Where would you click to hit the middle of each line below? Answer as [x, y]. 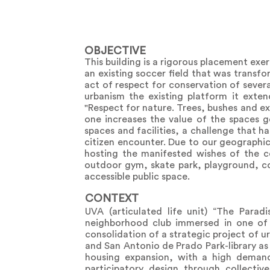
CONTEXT [112, 199]
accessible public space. [137, 177]
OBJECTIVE [115, 51]
